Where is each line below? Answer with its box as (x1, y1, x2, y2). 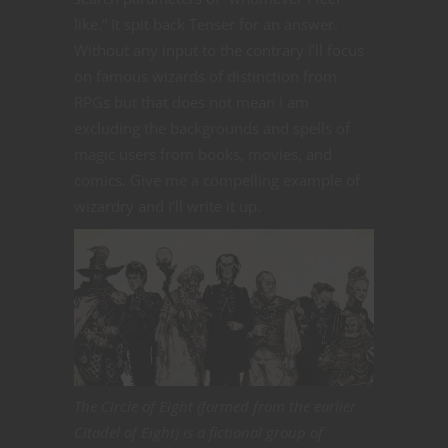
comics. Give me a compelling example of (74, 170, 360, 191)
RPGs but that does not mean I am (74, 92, 309, 113)
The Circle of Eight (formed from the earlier (74, 396, 356, 417)
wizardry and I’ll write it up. (74, 196, 261, 217)
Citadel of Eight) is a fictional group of (74, 422, 323, 443)
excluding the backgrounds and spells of (74, 118, 350, 139)
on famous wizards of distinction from (74, 66, 337, 87)
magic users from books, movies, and (74, 144, 332, 165)
